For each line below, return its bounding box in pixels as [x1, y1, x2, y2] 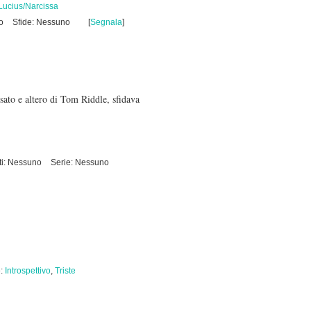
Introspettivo [5, 266, 51, 276]
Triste [55, 266, 76, 276]
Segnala [90, 17, 122, 27]
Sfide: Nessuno [12, 17, 70, 27]
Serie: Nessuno [51, 158, 109, 167]
